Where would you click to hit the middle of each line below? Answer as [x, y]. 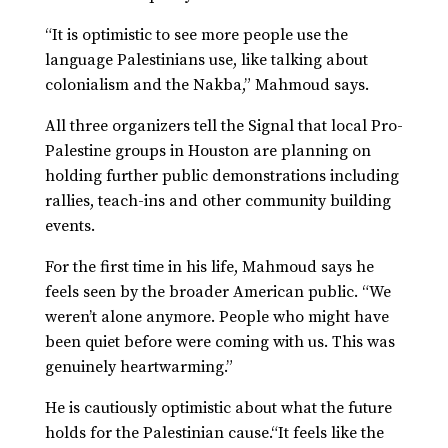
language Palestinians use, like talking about [206, 60]
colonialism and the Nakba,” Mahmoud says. [206, 85]
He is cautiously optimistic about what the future [218, 408]
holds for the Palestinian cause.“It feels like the [214, 433]
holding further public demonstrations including [221, 176]
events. [69, 226]
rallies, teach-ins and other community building [217, 201]
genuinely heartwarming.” [138, 367]
